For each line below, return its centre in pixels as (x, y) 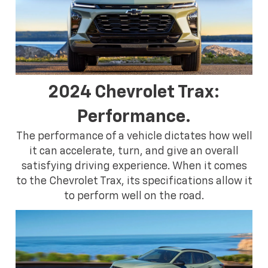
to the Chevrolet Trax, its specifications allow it (134, 181)
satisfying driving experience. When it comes (134, 166)
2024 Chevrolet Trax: (134, 92)
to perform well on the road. (134, 196)
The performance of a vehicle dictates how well (134, 136)
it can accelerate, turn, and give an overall (134, 151)
